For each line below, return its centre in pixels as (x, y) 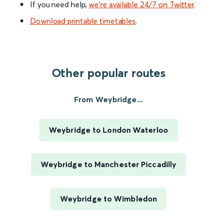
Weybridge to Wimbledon (108, 199)
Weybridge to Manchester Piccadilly (108, 164)
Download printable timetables (83, 21)
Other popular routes (108, 73)
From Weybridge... (108, 100)
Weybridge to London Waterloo (108, 130)
